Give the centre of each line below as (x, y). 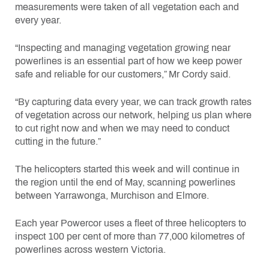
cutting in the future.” (58, 142)
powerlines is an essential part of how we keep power (128, 61)
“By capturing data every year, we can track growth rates (133, 102)
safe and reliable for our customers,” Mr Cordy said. (123, 74)
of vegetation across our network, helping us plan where (133, 115)
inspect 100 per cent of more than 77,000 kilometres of (130, 237)
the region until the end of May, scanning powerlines (125, 183)
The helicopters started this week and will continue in (127, 169)
